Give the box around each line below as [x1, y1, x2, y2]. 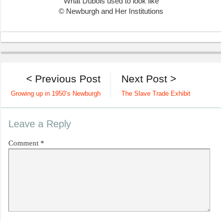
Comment [8, 139, 40, 147]
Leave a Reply [8, 118, 71, 129]
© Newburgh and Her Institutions [59, 7, 163, 16]
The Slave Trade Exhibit [121, 90, 190, 97]
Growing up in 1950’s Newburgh [11, 90, 101, 97]
